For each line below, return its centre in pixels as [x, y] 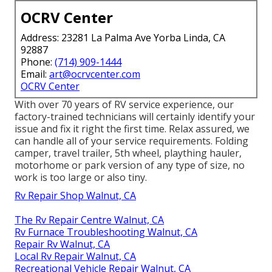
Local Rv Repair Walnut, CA [75, 257]
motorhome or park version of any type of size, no [130, 165]
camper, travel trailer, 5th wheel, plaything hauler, [128, 153]
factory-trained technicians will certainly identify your [135, 117]
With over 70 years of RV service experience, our [124, 105]
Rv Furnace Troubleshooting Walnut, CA [106, 232]
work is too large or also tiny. [81, 178]
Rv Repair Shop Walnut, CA [75, 196]
